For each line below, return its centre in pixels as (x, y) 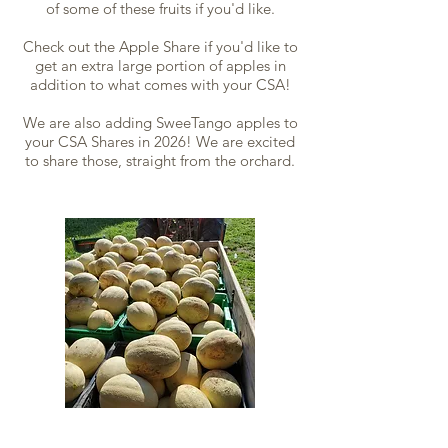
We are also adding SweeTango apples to (160, 122)
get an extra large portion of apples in (160, 65)
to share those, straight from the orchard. (160, 160)
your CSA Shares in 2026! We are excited (160, 141)
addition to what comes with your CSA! (160, 84)
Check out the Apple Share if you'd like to (160, 46)
